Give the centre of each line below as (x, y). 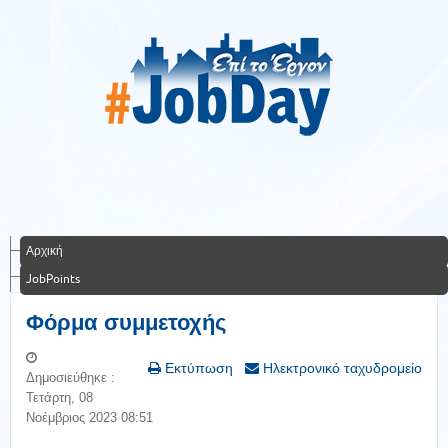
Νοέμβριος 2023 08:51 (89, 417)
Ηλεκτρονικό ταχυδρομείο (340, 368)
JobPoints (53, 278)
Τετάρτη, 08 (59, 397)
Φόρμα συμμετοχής (126, 322)
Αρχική (44, 250)
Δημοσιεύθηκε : (70, 377)
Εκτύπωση (197, 368)
